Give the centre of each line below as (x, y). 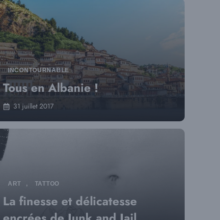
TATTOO (47, 184)
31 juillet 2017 (33, 106)
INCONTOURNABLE (39, 70)
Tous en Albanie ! (51, 88)
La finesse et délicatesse (70, 201)
